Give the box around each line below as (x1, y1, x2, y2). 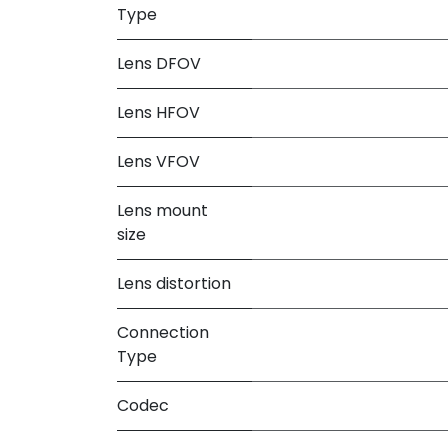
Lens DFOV (117, 51, 201, 75)
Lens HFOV (117, 100, 200, 124)
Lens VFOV (117, 149, 200, 173)
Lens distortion (117, 271, 231, 295)
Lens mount (117, 198, 208, 222)
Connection (117, 320, 209, 344)
